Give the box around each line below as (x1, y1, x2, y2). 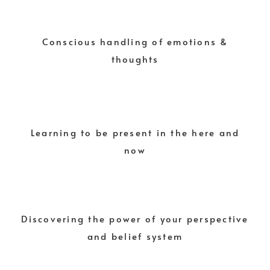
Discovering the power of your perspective (21, 212, 249, 225)
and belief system (87, 230, 183, 242)
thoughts (111, 52, 159, 65)
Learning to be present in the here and (30, 126, 240, 139)
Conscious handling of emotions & (42, 35, 228, 48)
